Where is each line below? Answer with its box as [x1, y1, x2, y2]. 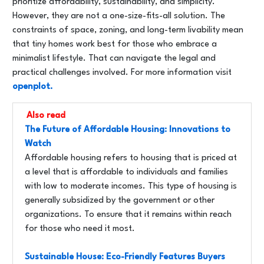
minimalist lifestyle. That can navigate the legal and [12, 54, 216, 63]
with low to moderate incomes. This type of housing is [25, 182, 237, 191]
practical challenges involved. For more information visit [12, 68, 232, 77]
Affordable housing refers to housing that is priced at [25, 154, 237, 163]
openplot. [12, 82, 53, 91]
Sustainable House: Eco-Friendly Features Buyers [25, 253, 225, 262]
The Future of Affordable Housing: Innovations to [25, 126, 230, 134]
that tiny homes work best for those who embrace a [12, 40, 217, 49]
